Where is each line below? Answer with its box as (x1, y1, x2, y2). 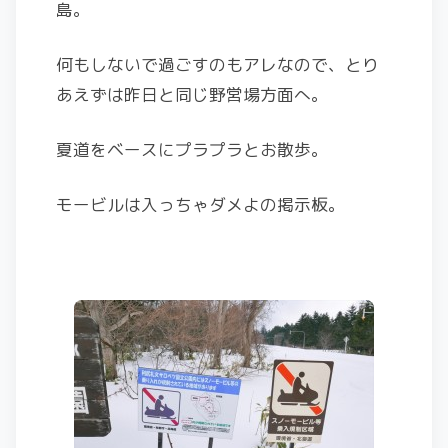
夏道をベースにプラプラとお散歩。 (56, 138, 328, 161)
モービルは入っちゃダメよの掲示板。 (56, 193, 345, 216)
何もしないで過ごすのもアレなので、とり (56, 53, 379, 76)
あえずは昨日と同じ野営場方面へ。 (56, 83, 328, 106)
